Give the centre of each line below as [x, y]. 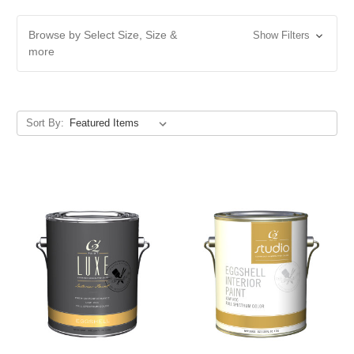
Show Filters [282, 35]
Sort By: [45, 122]
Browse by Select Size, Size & [103, 34]
